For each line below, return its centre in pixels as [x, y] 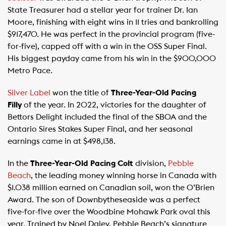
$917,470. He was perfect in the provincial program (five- [111, 34]
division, [151, 163]
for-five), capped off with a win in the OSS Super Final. [107, 46]
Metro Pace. [30, 71]
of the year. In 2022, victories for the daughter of [114, 105]
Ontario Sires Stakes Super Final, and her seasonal [100, 129]
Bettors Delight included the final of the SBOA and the [107, 117]
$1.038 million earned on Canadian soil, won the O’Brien [111, 188]
